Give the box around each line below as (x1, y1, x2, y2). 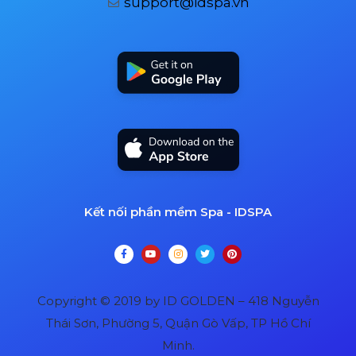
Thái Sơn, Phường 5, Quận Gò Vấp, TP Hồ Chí (45, 315, 311, 331)
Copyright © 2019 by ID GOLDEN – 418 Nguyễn (37, 293, 319, 309)
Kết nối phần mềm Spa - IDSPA (84, 204, 272, 220)
